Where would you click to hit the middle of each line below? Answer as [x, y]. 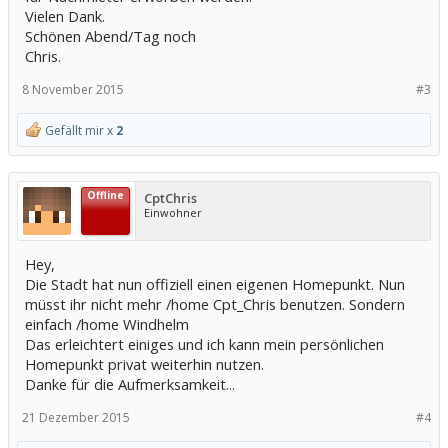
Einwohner [173, 213]
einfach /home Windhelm [107, 324]
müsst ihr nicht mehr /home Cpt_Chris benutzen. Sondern [215, 304]
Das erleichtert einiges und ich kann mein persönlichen [204, 344]
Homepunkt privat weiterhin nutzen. [144, 364]
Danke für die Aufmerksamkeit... [130, 384]
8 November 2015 [73, 90]
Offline [105, 195]
